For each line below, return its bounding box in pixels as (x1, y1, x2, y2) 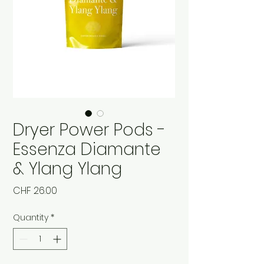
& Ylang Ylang (13, 157, 122, 181)
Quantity (13, 212, 48, 224)
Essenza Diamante (13, 138, 161, 161)
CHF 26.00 (13, 184, 57, 198)
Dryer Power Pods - (13, 118, 166, 142)
